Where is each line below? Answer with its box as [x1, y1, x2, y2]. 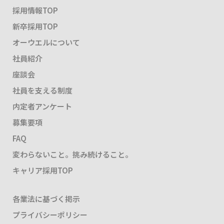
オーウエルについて [12, 37, 80, 48]
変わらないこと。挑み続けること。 [12, 149, 132, 160]
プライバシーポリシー [12, 209, 87, 220]
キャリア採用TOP [12, 165, 73, 176]
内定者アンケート [12, 101, 72, 112]
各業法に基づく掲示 [12, 193, 80, 204]
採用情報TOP [12, 5, 58, 16]
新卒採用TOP [12, 21, 58, 32]
